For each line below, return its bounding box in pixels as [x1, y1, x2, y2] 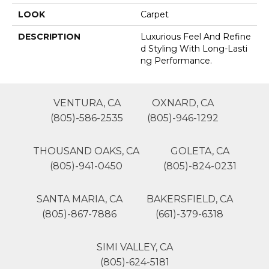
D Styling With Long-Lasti [141, 43, 247, 55]
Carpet [141, 9, 169, 20]
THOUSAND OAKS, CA [32, 145, 139, 157]
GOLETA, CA [170, 145, 229, 157]
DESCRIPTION [18, 31, 80, 43]
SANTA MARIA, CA [36, 193, 122, 205]
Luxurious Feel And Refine [141, 31, 251, 43]
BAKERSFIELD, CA [146, 193, 233, 205]
